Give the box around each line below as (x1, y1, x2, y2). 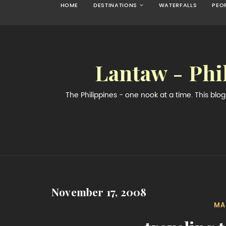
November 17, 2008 (51, 187, 147, 198)
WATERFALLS (158, 2, 197, 8)
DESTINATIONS (93, 2, 138, 8)
